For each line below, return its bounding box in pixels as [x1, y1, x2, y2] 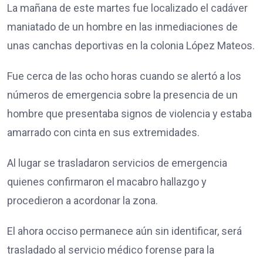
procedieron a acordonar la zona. [7, 194, 158, 207]
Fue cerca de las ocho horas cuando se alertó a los [7, 69, 241, 82]
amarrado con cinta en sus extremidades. [7, 126, 200, 139]
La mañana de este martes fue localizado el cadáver [7, 1, 248, 14]
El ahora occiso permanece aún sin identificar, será [7, 224, 242, 237]
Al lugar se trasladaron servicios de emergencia [7, 156, 227, 169]
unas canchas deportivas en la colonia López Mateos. [7, 39, 255, 52]
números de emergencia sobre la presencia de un [7, 88, 238, 101]
